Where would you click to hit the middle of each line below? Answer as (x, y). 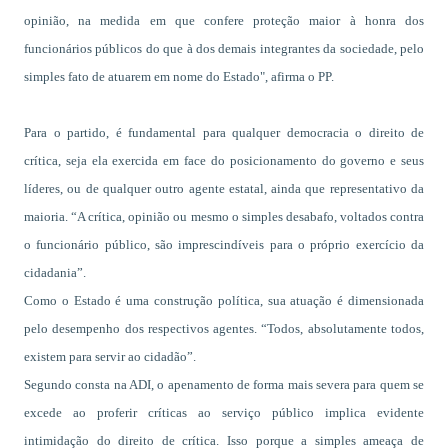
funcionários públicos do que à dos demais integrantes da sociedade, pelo (224, 48)
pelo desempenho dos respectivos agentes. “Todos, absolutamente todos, (224, 328)
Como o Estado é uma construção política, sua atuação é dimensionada (224, 300)
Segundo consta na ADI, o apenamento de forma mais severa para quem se (224, 384)
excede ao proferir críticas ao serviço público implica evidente (224, 412)
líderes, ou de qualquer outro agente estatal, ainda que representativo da (224, 188)
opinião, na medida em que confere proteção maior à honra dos (224, 20)
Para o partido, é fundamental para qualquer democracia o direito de (224, 132)
